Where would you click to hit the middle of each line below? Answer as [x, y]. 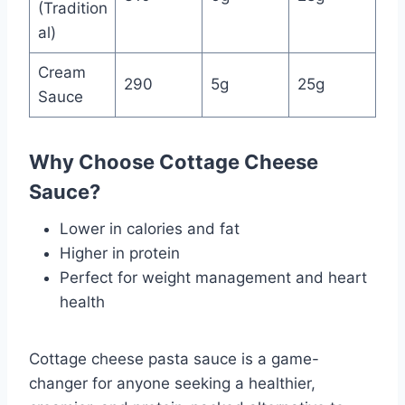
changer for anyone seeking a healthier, [172, 383]
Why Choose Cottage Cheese [174, 161]
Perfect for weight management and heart [213, 277]
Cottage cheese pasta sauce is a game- [174, 358]
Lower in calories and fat [150, 228]
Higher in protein [120, 253]
